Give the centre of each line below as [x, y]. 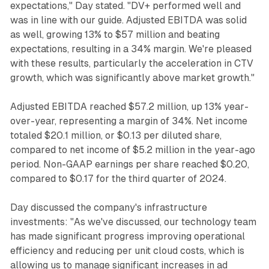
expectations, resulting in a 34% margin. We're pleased [131, 49]
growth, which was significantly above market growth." [132, 77]
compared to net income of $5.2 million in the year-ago [132, 150]
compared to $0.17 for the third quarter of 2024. [118, 178]
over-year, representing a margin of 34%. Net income [128, 121]
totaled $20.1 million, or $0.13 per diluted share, [116, 135]
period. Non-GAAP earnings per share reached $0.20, [129, 164]
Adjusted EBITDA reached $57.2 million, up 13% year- [129, 106]
